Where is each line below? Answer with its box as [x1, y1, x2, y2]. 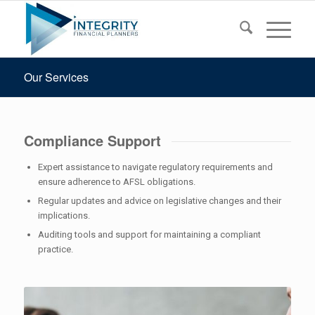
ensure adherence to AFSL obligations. [37, 176, 195, 187]
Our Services [23, 69, 89, 85]
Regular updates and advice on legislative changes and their [37, 195, 281, 206]
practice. [37, 243, 73, 255]
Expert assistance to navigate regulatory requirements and [37, 161, 273, 172]
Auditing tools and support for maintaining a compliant [37, 229, 261, 240]
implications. [37, 210, 90, 221]
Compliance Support [23, 130, 161, 150]
